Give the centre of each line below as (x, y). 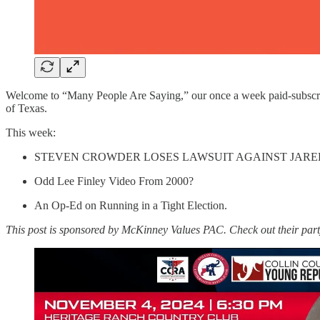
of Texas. (26, 108)
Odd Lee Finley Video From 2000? (114, 181)
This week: (31, 132)
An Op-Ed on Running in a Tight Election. (131, 205)
